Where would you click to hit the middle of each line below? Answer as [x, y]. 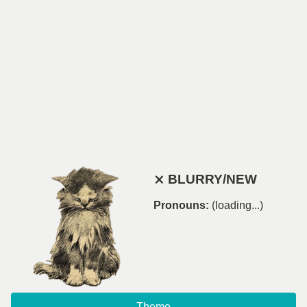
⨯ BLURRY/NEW [205, 179]
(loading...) [237, 205]
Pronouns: [181, 205]
